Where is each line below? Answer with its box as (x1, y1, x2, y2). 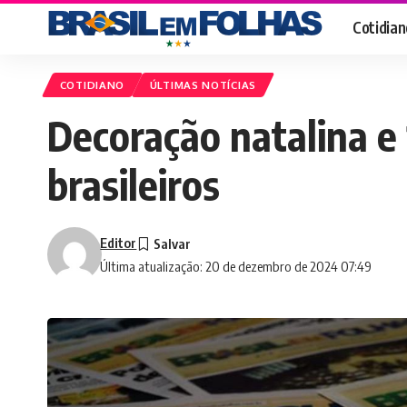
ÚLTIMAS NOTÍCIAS (149, 78, 256, 93)
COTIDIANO (59, 78, 125, 93)
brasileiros (47, 159, 220, 211)
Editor (100, 234, 137, 252)
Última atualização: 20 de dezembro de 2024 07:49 (100, 258, 372, 275)
